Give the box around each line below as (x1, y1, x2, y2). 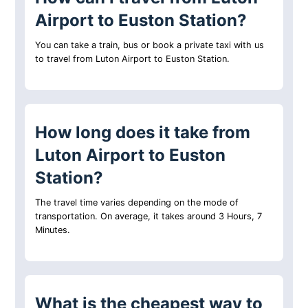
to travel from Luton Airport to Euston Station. (35, 54, 230, 65)
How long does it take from (35, 122, 251, 143)
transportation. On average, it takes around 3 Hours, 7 (35, 211, 263, 222)
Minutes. (35, 225, 71, 236)
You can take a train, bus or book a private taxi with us (35, 40, 265, 51)
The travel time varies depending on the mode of (35, 197, 239, 208)
